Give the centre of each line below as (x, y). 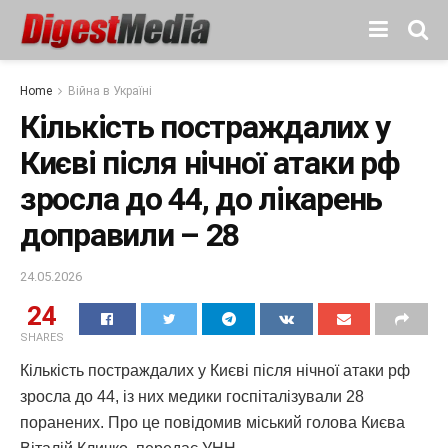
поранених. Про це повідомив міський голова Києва (212, 422)
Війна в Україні (110, 91)
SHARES (42, 337)
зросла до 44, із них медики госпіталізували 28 (192, 396)
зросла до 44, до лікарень (201, 199)
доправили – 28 (130, 235)
